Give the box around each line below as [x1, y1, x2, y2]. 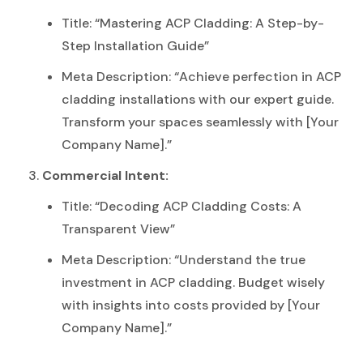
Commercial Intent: [42, 166, 169, 184]
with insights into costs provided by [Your [62, 296, 320, 314]
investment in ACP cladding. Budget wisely [62, 273, 325, 291]
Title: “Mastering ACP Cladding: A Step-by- [62, 14, 324, 32]
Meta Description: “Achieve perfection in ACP [62, 67, 341, 85]
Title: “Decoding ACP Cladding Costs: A [62, 197, 301, 215]
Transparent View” [62, 220, 175, 237]
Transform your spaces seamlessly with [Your [62, 113, 339, 130]
